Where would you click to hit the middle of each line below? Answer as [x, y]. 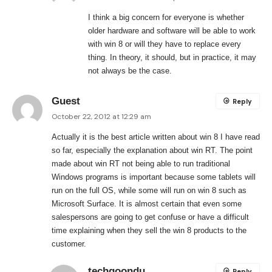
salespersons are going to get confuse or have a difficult [150, 217]
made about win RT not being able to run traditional [141, 164]
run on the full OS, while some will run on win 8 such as [149, 191]
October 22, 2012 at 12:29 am [101, 117]
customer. [69, 244]
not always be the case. [130, 71]
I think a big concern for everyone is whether [166, 18]
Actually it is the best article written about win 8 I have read [156, 137]
